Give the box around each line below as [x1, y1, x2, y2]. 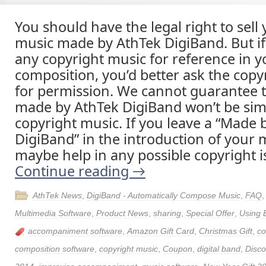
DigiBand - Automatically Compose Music [87, 191, 240, 200]
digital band [197, 244, 240, 254]
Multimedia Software [15, 208, 91, 218]
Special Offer [186, 208, 235, 218]
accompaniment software [28, 226, 122, 236]
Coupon [163, 244, 192, 254]
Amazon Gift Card [127, 226, 194, 236]
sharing [153, 208, 181, 218]
